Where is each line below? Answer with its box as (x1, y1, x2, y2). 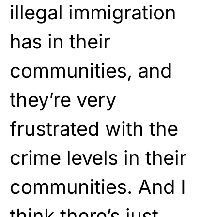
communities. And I (10, 174, 186, 199)
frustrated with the (10, 116, 178, 140)
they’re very (10, 87, 116, 111)
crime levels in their (10, 145, 186, 170)
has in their (10, 29, 110, 53)
